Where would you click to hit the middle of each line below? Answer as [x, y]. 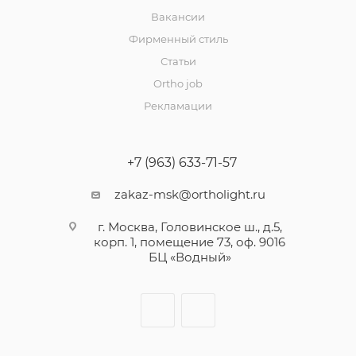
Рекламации [178, 106]
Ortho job [178, 83]
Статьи [178, 61]
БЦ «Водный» [190, 257]
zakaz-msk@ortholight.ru [190, 194]
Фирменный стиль [178, 39]
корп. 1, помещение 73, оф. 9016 [190, 242]
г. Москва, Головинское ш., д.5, [190, 227]
